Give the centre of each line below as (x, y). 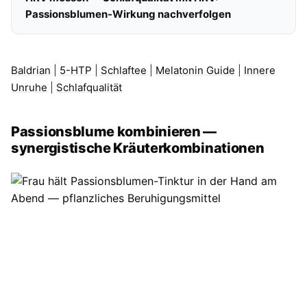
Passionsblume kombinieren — (114, 132)
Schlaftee (124, 70)
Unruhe (29, 87)
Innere (260, 70)
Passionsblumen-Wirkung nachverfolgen (128, 14)
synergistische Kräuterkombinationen (138, 148)
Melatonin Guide (195, 70)
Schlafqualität (89, 87)
